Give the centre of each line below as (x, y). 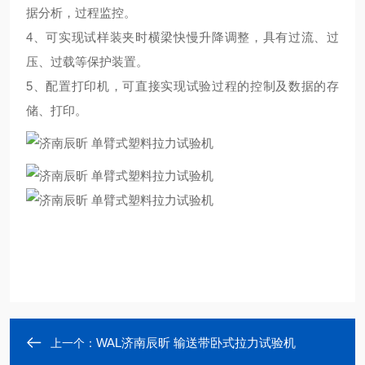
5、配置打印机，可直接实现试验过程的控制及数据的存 (182, 86)
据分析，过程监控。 (81, 13)
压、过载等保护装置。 (87, 62)
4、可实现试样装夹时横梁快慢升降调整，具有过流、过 (182, 37)
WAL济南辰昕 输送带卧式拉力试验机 (196, 343)
